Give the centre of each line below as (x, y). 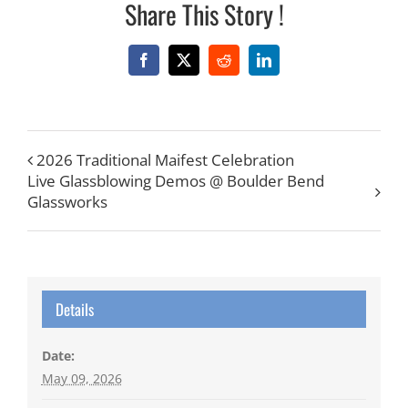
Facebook (171, 66)
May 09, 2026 (82, 379)
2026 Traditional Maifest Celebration (165, 159)
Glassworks (67, 201)
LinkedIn (289, 66)
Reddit (242, 66)
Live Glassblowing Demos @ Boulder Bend (176, 180)
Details (74, 310)
